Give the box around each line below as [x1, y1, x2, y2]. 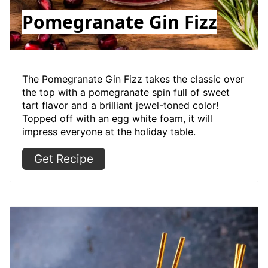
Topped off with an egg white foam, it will [22, 112, 212, 124]
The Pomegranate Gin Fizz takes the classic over [22, 72, 244, 85]
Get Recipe [34, 151, 93, 166]
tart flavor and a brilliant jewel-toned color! [22, 99, 218, 111]
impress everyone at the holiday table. [22, 125, 196, 138]
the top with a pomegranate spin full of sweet [22, 86, 230, 98]
